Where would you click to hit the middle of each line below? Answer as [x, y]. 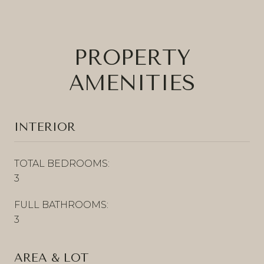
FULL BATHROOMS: [61, 204]
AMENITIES [132, 83]
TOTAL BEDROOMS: [62, 163]
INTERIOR [45, 127]
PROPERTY [132, 57]
